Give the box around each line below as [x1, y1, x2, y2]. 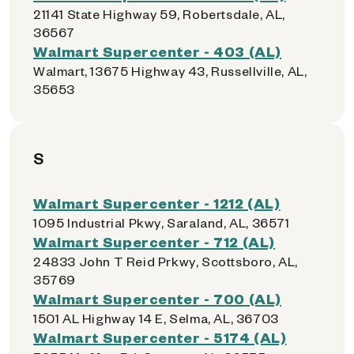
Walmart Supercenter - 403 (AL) [33, 42, 281, 60]
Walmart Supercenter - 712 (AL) [33, 232, 275, 250]
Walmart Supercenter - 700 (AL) [33, 289, 281, 307]
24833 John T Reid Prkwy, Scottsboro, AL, [33, 253, 299, 269]
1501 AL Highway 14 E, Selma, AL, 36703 [33, 310, 279, 326]
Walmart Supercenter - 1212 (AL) [33, 194, 281, 212]
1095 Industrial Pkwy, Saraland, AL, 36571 [33, 214, 290, 231]
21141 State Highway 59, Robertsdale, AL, [33, 6, 286, 22]
